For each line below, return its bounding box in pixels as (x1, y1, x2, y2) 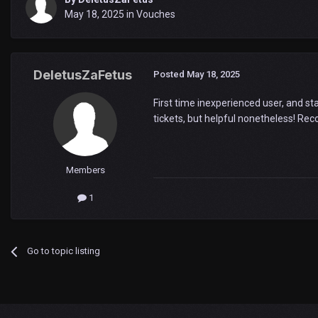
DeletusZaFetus (33, 67, 132, 82)
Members (65, 164, 105, 175)
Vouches (136, 8, 175, 20)
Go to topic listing (27, 246, 101, 257)
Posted (153, 68, 187, 79)
